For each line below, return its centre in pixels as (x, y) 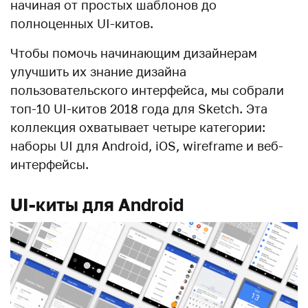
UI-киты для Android (97, 205)
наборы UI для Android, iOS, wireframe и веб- (147, 146)
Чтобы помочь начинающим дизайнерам (134, 53)
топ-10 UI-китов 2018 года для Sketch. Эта (139, 109)
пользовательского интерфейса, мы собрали (147, 90)
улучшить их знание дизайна (98, 71)
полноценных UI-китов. (82, 23)
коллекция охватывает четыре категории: (138, 127)
